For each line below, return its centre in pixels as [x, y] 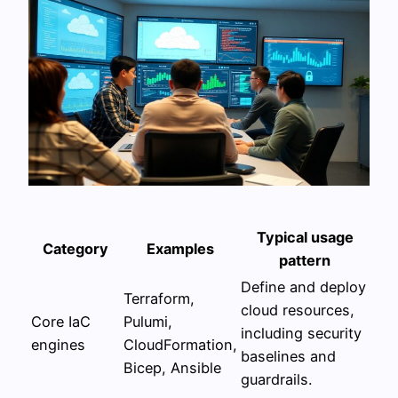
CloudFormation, [180, 344]
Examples [180, 248]
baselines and [288, 356]
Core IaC [61, 321]
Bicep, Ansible [172, 367]
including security [301, 333]
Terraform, [159, 298]
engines [58, 344]
